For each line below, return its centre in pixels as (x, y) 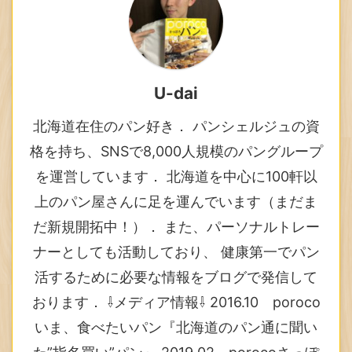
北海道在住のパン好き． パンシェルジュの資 (176, 126)
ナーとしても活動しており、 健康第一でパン (176, 251)
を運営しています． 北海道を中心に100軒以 (176, 176)
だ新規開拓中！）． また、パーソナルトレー (176, 226)
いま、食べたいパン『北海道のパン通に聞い (176, 327)
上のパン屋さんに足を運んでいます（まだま (176, 201)
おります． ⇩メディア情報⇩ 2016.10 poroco (176, 302)
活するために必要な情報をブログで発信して (176, 277)
